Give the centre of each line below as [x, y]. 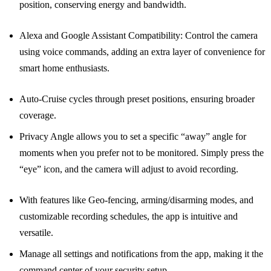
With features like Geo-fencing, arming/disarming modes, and [136, 200]
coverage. [38, 115]
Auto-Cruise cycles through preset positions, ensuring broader [137, 99]
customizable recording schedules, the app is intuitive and [129, 216]
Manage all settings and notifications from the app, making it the [141, 253]
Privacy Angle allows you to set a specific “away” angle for [133, 136]
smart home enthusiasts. [64, 68]
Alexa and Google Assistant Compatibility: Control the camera [139, 35]
